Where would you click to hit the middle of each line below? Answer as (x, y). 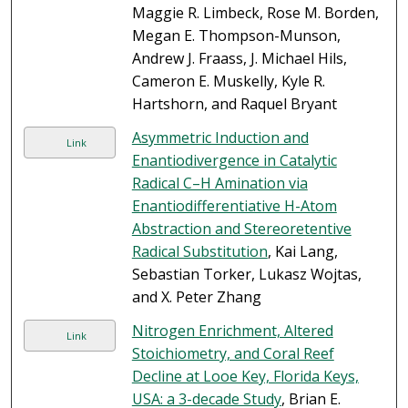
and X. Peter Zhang (196, 297)
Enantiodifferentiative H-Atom (234, 206)
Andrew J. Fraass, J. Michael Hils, (239, 59)
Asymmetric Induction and (220, 138)
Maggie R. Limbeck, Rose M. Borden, (255, 13)
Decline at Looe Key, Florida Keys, (245, 377)
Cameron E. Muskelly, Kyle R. (228, 82)
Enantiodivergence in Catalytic (234, 161)
